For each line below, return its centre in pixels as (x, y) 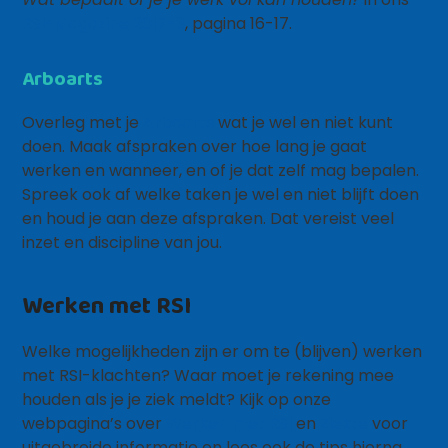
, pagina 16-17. (239, 23)
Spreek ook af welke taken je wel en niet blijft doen (221, 194)
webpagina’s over (94, 423)
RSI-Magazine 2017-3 (104, 23)
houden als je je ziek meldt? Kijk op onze (177, 399)
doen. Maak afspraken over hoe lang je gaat (195, 146)
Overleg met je (83, 122)
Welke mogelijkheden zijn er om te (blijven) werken (222, 351)
